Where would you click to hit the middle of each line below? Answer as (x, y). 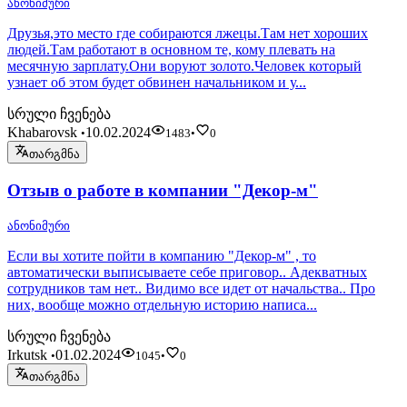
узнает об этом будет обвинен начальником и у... (157, 83)
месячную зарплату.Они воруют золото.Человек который (184, 66)
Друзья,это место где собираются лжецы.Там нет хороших (188, 34)
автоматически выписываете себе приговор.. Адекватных (187, 273)
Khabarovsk (44, 133)
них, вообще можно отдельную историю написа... (162, 305)
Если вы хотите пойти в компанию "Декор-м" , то (162, 256)
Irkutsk (29, 355)
